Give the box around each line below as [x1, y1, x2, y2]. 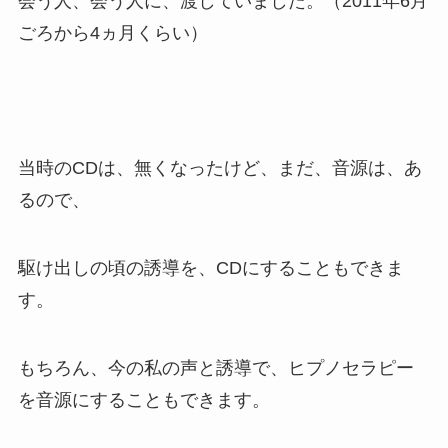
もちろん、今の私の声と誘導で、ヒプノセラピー [17, 358, 414, 379]
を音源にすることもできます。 [17, 390, 270, 411]
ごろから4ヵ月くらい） [17, 22, 208, 43]
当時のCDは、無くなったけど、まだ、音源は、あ [17, 158, 422, 179]
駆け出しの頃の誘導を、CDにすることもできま [17, 258, 404, 279]
